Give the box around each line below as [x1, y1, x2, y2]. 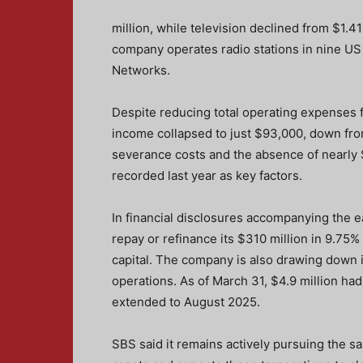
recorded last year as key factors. [112, 168, 302, 183]
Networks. [112, 62, 170, 78]
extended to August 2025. [112, 294, 260, 310]
